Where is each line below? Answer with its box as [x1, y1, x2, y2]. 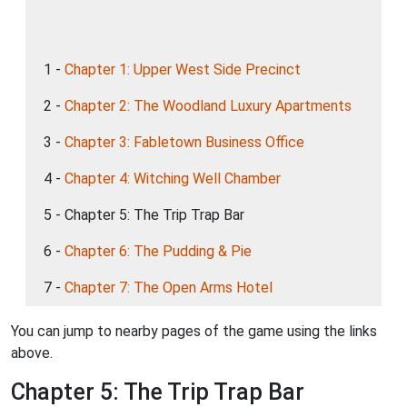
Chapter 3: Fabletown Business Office [65, 134, 304, 151]
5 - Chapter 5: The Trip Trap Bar [44, 206, 244, 223]
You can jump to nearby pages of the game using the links [11, 323, 377, 340]
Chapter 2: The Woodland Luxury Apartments [65, 97, 352, 114]
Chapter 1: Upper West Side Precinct [65, 61, 301, 78]
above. [11, 344, 53, 362]
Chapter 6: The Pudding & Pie [65, 243, 252, 260]
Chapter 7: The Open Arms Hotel [65, 279, 273, 296]
